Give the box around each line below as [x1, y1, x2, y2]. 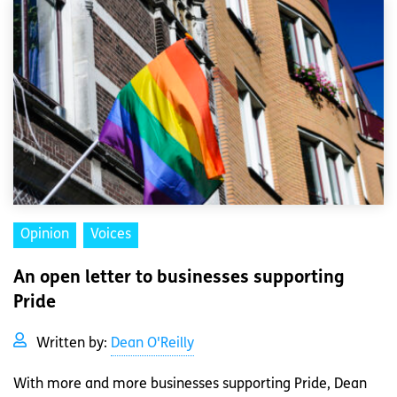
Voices [90, 228, 131, 243]
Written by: [36, 337, 111, 352]
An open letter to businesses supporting [13, 269, 345, 288]
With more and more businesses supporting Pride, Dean [13, 378, 367, 393]
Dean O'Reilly [111, 337, 194, 352]
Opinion [20, 228, 69, 243]
